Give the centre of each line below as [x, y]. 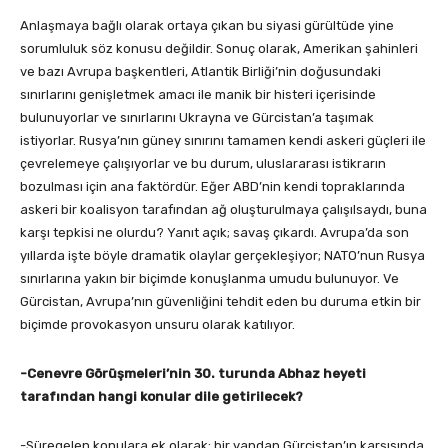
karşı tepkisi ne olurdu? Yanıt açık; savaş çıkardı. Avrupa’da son [214, 232]
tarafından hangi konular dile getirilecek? [161, 396]
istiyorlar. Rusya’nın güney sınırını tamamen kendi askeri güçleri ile [223, 140]
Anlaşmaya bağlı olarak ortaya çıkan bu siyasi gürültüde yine [207, 25]
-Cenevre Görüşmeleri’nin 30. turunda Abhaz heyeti [193, 373]
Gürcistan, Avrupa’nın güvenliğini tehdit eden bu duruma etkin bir [220, 301]
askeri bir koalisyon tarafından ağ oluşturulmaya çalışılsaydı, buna [223, 209]
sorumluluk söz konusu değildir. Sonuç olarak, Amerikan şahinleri [219, 48]
